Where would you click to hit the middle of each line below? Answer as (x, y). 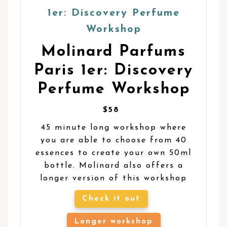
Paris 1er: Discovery (113, 70)
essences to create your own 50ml (113, 153)
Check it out (111, 199)
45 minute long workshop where (113, 127)
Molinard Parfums (113, 52)
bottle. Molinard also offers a (113, 165)
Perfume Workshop (113, 89)
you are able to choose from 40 (113, 140)
